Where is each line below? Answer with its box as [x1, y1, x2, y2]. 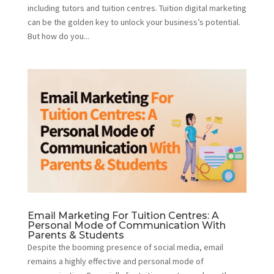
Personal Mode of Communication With [27, 220, 226, 232]
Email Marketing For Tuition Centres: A [27, 210, 219, 222]
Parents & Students [27, 229, 124, 242]
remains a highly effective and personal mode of [27, 256, 204, 267]
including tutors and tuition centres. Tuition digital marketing [27, 2, 246, 14]
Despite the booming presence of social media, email [27, 242, 223, 253]
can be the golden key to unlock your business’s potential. [27, 17, 240, 28]
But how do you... [27, 31, 89, 42]
